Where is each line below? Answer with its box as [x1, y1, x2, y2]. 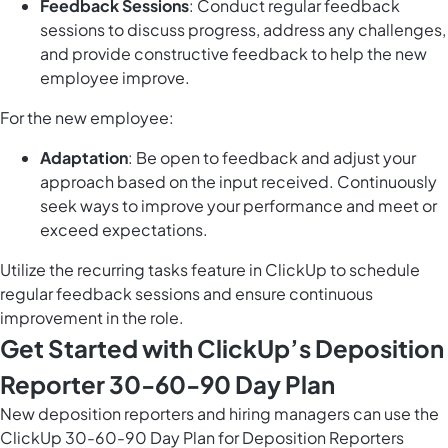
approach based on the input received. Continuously [40, 171, 437, 193]
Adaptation [40, 147, 128, 169]
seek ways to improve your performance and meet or [40, 195, 437, 217]
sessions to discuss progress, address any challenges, [40, 19, 446, 41]
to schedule [327, 259, 420, 281]
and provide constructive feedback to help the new [40, 43, 427, 65]
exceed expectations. [40, 219, 208, 241]
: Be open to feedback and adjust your [128, 147, 416, 169]
